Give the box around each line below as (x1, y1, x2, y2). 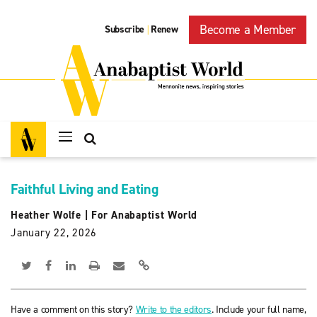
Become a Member (200, 21, 296, 38)
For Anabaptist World (91, 208, 197, 222)
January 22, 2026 (11, 226, 97, 240)
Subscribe (105, 23, 145, 37)
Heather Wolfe (11, 208, 81, 222)
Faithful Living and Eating (11, 180, 158, 198)
